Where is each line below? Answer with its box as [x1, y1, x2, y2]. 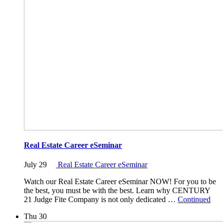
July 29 [24, 160, 47, 169]
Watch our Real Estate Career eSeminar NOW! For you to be [24, 177, 216, 186]
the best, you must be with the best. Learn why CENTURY [24, 186, 210, 195]
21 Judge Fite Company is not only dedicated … [24, 195, 178, 204]
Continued [178, 195, 211, 204]
